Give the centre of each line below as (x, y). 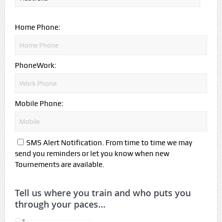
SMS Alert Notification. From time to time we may (109, 142)
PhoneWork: (35, 65)
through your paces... (60, 204)
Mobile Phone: (39, 103)
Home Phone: (37, 27)
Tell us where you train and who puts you (103, 193)
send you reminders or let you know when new (92, 153)
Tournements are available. (59, 164)
